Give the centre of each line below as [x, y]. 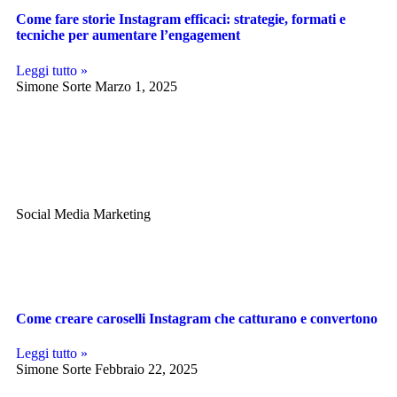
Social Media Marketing [83, 214]
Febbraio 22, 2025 [146, 370]
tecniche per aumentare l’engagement [128, 35]
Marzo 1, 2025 [136, 86]
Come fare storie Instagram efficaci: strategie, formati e [181, 19]
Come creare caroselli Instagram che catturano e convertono [197, 318]
